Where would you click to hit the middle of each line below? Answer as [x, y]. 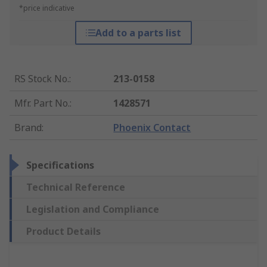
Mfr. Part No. [42, 103]
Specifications [60, 165]
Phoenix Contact [152, 128]
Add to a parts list [138, 33]
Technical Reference [76, 187]
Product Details [63, 232]
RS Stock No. [42, 79]
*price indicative [47, 8]
